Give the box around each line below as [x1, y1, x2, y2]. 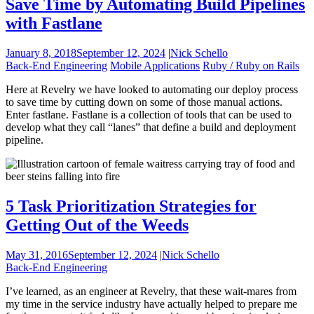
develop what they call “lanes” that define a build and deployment [6, 121, 296, 134]
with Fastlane [6, 14, 102, 33]
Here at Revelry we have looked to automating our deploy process [6, 83, 298, 96]
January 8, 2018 [6, 47, 76, 60]
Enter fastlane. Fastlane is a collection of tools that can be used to [6, 109, 292, 121]
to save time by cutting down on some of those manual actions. [6, 96, 282, 109]
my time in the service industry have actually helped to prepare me [6, 297, 297, 310]
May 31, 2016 [6, 248, 68, 261]
